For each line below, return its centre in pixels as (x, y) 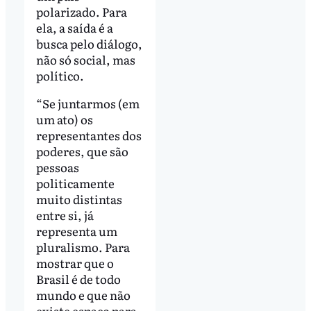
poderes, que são (82, 151)
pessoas (57, 167)
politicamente (75, 183)
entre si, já (65, 215)
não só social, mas (85, 59)
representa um (76, 230)
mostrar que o (75, 262)
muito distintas (79, 199)
